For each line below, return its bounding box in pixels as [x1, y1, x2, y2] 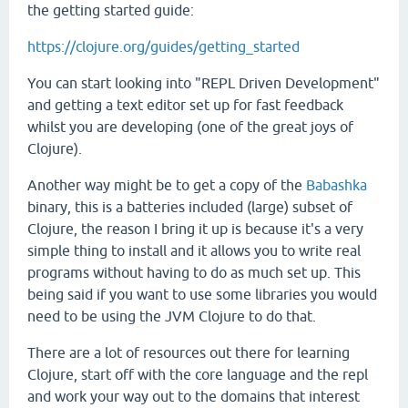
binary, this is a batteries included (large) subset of [27, 198, 352, 215]
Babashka [306, 176, 367, 193]
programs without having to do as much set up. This [27, 263, 361, 280]
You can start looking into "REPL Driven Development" [27, 74, 380, 91]
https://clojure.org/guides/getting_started [27, 37, 300, 55]
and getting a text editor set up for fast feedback [27, 96, 343, 113]
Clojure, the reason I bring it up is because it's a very [27, 219, 363, 237]
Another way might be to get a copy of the [27, 176, 306, 193]
